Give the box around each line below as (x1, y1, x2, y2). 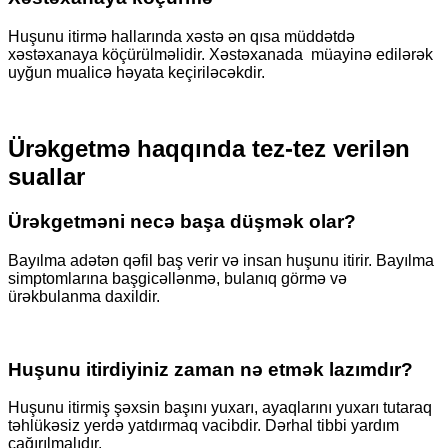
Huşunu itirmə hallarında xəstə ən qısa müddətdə (8, 27, 355, 45)
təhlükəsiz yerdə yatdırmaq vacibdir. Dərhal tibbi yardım (8, 417, 399, 435)
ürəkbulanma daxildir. (8, 288, 160, 306)
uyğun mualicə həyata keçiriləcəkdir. (8, 63, 265, 81)
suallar (8, 163, 85, 191)
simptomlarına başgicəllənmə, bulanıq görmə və (8, 270, 347, 288)
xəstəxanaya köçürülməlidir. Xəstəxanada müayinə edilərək (8, 45, 433, 63)
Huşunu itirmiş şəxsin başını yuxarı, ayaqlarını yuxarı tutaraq (8, 399, 432, 417)
